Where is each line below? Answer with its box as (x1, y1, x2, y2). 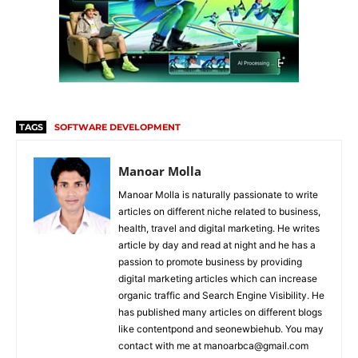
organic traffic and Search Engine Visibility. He (118, 288, 324, 301)
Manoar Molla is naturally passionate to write (118, 188, 318, 201)
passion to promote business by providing (118, 255, 302, 268)
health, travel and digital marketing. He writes (118, 221, 320, 234)
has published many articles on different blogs (118, 305, 322, 318)
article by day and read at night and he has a (118, 238, 316, 251)
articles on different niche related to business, (118, 205, 320, 217)
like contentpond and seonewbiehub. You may (118, 322, 324, 335)
